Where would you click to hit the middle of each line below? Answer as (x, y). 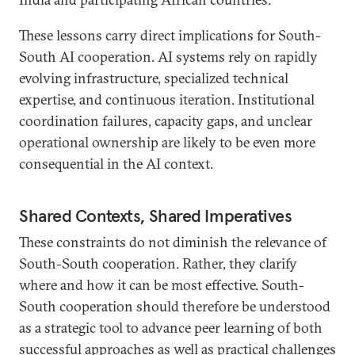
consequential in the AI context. (116, 164)
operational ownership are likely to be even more (167, 142)
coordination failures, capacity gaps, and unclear (166, 121)
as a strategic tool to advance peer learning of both (171, 328)
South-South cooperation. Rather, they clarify (158, 263)
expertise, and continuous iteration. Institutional (167, 99)
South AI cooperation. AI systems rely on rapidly (168, 57)
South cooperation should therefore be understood (175, 306)
